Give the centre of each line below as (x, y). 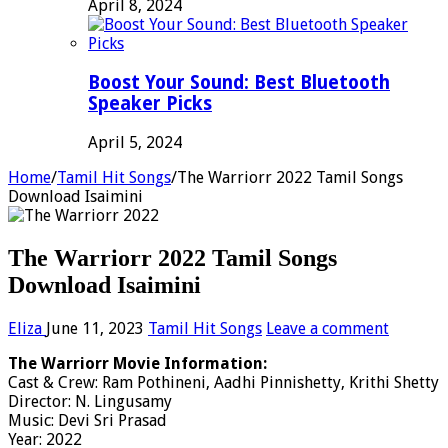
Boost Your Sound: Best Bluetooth (239, 83)
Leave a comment (327, 328)
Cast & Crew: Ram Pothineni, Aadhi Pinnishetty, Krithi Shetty (223, 382)
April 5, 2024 (135, 142)
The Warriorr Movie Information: (137, 363)
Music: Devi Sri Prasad (87, 420)
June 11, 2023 (95, 328)
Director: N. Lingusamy (90, 401)
